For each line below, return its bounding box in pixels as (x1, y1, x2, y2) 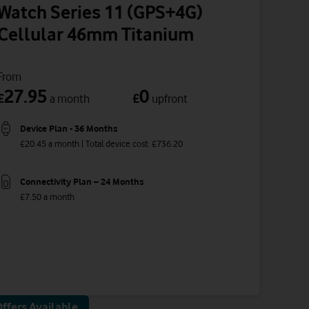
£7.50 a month (20, 191, 74, 203)
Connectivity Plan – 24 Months (20, 175, 143, 187)
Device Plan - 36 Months (20, 122, 117, 134)
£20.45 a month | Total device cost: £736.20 (20, 138, 183, 150)
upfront (152, 92, 188, 106)
